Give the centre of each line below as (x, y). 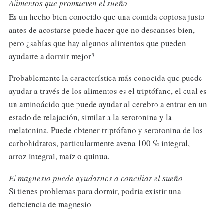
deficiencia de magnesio (50, 204)
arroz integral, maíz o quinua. (59, 156)
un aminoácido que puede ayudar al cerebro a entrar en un (108, 104)
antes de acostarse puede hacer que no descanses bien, (101, 30)
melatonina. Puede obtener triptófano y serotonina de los (106, 130)
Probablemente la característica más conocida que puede (105, 77)
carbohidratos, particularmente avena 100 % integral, (99, 143)
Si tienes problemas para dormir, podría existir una (95, 191)
